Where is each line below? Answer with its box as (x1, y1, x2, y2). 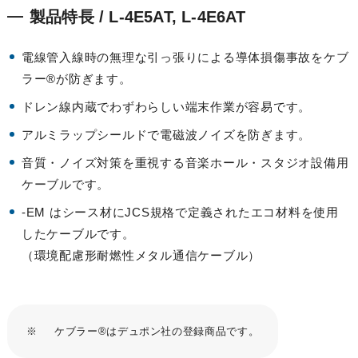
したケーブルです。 (21, 227, 135, 241)
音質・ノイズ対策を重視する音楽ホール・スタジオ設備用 (21, 156, 349, 170)
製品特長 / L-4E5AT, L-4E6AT (29, 8, 246, 26)
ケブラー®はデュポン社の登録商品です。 (54, 325, 260, 338)
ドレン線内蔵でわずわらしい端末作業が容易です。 (21, 100, 312, 114)
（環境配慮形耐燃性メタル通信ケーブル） (21, 249, 261, 263)
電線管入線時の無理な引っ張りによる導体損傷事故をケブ (21, 50, 349, 65)
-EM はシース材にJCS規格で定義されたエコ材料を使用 (21, 205, 339, 220)
